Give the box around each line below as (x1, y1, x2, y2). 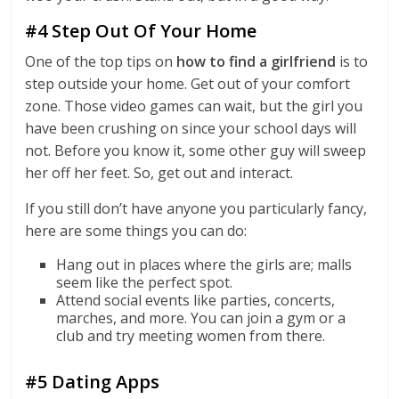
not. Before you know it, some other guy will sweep (25, 141, 367, 160)
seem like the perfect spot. (56, 273, 233, 292)
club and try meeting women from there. (56, 326, 330, 346)
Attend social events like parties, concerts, (56, 290, 336, 310)
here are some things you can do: (25, 221, 248, 240)
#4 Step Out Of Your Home (25, 19, 262, 43)
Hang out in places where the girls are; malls (56, 255, 353, 274)
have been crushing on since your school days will (25, 118, 357, 138)
